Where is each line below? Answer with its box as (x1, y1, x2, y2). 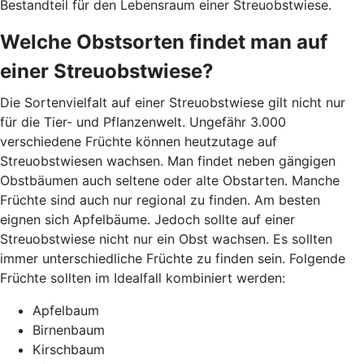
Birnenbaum (32, 321, 105, 338)
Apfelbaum (32, 301, 99, 318)
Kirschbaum (32, 340, 105, 357)
